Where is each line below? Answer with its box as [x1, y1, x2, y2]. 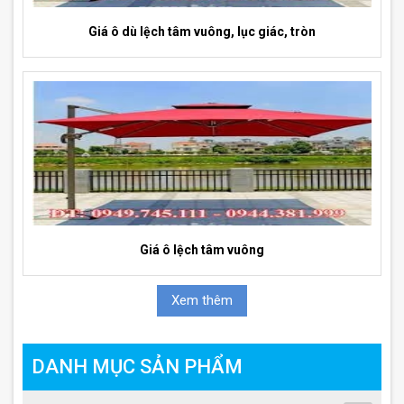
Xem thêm [171, 292, 233, 309]
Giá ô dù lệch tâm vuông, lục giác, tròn [88, 24, 316, 40]
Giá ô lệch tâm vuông [140, 243, 264, 258]
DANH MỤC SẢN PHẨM [32, 355, 243, 379]
